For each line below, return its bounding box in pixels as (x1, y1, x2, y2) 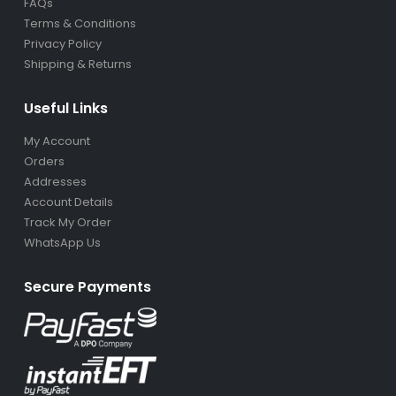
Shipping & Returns (23, 43, 132, 61)
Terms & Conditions (23, 3, 136, 20)
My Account (23, 121, 90, 139)
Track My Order (23, 202, 111, 220)
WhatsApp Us (23, 223, 101, 240)
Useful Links (23, 86, 108, 107)
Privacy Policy (23, 23, 102, 41)
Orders (23, 141, 65, 159)
